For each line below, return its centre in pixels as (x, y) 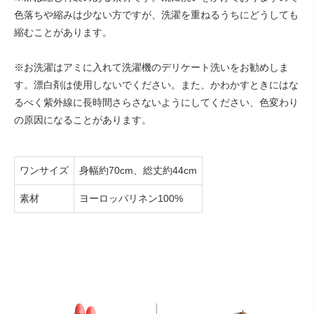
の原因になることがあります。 (83, 120)
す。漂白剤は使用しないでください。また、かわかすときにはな (156, 84)
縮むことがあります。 (63, 32)
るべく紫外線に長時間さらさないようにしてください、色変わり (156, 102)
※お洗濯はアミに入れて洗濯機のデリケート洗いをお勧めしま (151, 67)
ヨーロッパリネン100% (131, 198)
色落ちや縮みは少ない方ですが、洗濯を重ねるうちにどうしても (156, 14)
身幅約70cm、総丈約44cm (138, 170)
